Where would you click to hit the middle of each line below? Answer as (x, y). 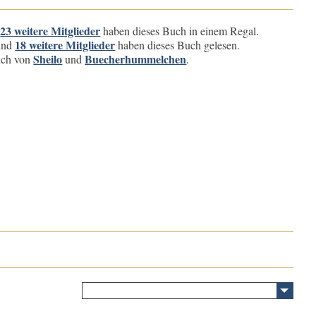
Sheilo (48, 59)
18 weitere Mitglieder (65, 45)
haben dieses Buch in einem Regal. (180, 31)
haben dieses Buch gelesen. (178, 45)
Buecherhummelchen (136, 59)
